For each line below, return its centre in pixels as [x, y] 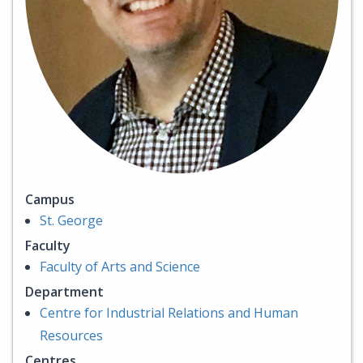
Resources [71, 335]
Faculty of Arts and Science [120, 266]
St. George [71, 220]
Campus [50, 199]
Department [64, 291]
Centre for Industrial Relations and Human [169, 312]
